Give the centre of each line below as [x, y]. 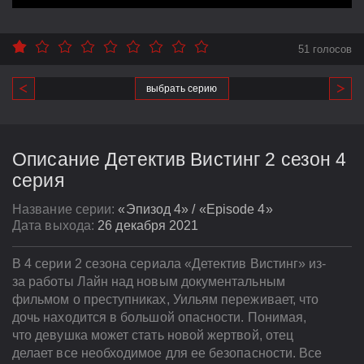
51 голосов [325, 50]
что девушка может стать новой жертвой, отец [153, 336]
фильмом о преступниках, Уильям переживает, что [166, 300]
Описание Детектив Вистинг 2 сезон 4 [180, 160]
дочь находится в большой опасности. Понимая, [160, 318]
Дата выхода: [55, 226]
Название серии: [65, 210]
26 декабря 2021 [148, 226]
